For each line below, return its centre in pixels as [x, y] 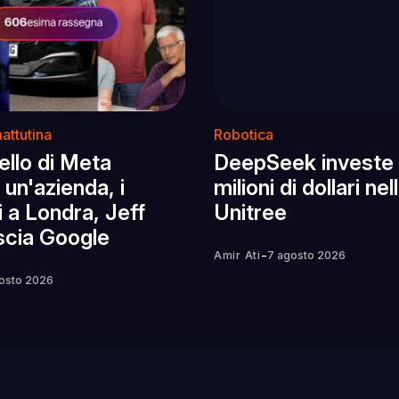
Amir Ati [237, 255]
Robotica [244, 134]
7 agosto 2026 [306, 255]
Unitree [250, 212]
